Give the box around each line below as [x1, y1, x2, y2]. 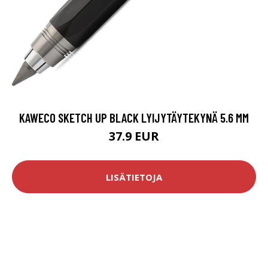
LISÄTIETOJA [106, 170, 162, 183]
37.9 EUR [109, 128, 159, 145]
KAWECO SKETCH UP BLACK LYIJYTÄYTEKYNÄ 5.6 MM [19, 110, 249, 126]
